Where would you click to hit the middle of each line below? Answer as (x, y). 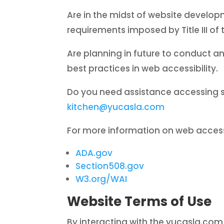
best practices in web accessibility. (143, 69)
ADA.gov (94, 153)
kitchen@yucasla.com (116, 107)
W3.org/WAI (101, 179)
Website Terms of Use (139, 202)
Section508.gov (110, 166)
